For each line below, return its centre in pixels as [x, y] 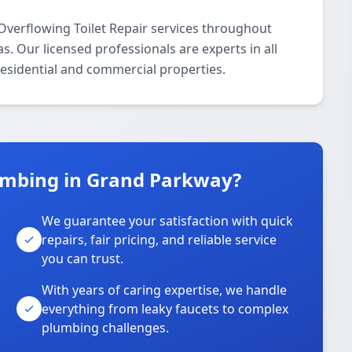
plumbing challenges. [106, 328]
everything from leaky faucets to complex [165, 309]
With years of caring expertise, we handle [165, 290]
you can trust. [83, 258]
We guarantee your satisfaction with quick [168, 221]
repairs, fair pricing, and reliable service [159, 240]
